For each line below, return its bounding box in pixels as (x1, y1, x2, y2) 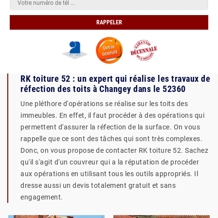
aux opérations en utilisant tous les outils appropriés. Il (20, 170, 198, 178)
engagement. (20, 193, 63, 201)
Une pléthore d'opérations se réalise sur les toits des (20, 100, 188, 108)
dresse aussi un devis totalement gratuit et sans (20, 182, 176, 189)
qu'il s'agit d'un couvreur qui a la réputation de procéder (20, 158, 199, 166)
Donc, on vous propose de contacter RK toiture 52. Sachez (20, 146, 208, 154)
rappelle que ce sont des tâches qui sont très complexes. (20, 135, 202, 143)
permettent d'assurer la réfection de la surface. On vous (20, 123, 200, 131)
